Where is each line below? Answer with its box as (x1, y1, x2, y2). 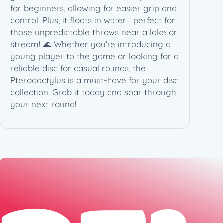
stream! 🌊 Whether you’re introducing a (10, 38, 171, 49)
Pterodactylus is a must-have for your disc (10, 74, 179, 85)
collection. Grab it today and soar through (10, 86, 176, 97)
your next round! (10, 98, 76, 109)
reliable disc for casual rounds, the (10, 62, 146, 73)
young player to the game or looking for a (10, 50, 179, 61)
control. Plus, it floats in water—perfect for (10, 14, 175, 25)
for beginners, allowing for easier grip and (10, 2, 177, 13)
